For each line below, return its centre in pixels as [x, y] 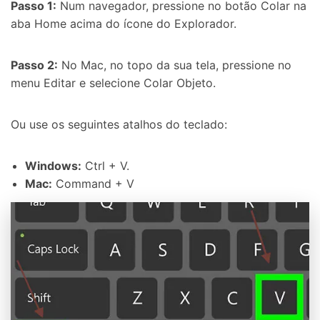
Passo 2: [34, 65]
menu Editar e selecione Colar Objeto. [113, 83]
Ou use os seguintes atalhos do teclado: [119, 125]
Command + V [93, 183]
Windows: [53, 165]
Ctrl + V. [105, 165]
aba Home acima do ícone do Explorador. [124, 24]
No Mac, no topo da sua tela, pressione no [175, 65]
